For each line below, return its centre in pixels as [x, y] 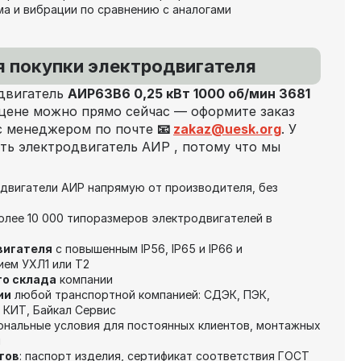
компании [85, 279]
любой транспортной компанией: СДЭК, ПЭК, [141, 294]
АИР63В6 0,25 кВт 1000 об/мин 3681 [189, 93]
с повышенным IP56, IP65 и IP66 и [147, 248]
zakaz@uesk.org [227, 129]
